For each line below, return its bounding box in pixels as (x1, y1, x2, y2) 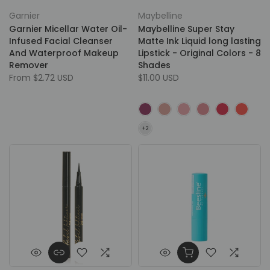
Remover (9, 59, 48, 71)
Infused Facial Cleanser (9, 35, 113, 47)
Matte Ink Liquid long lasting (138, 35, 261, 47)
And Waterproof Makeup (9, 47, 119, 59)
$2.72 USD (31, 72, 74, 84)
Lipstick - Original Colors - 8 (138, 47, 261, 59)
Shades (138, 59, 171, 71)
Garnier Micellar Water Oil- (9, 23, 127, 35)
